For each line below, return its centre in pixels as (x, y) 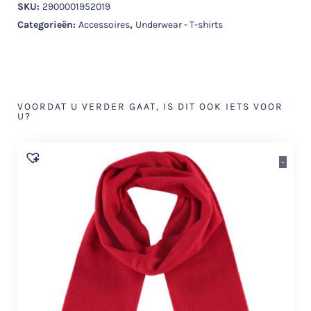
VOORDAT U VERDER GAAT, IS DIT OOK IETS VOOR (150, 106)
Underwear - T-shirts (179, 24)
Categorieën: (48, 24)
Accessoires (104, 24)
